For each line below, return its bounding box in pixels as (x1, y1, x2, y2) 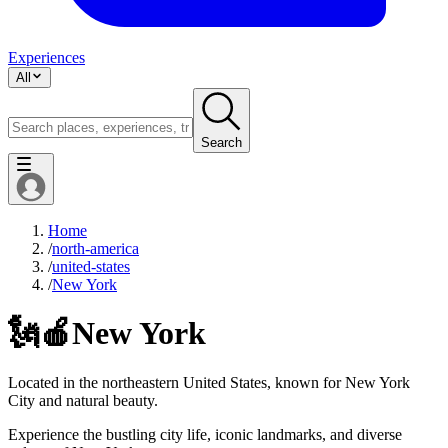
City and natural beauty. (8, 391, 158, 409)
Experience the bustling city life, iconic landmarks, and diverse (8, 425, 402, 443)
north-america (52, 239, 139, 257)
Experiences (8, 48, 85, 66)
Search (201, 134, 242, 150)
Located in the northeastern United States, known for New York (8, 373, 410, 391)
